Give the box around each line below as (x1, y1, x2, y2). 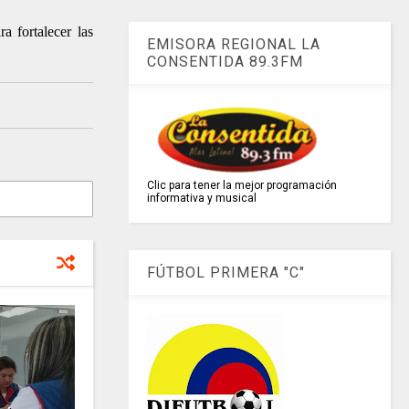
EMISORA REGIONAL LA (147, 36, 321, 54)
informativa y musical (147, 192, 257, 205)
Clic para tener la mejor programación (147, 179, 338, 193)
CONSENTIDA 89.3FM (147, 53, 304, 71)
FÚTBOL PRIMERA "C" (147, 264, 306, 282)
